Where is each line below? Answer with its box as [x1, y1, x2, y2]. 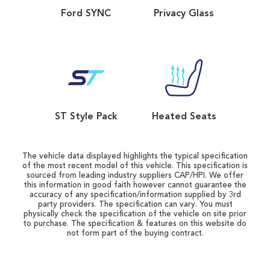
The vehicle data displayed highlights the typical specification [22, 152, 248, 161]
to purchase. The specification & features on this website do [24, 220, 246, 228]
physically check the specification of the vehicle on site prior [24, 210, 246, 219]
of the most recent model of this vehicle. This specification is [22, 162, 248, 171]
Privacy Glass [154, 9, 215, 19]
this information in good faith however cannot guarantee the [24, 181, 246, 190]
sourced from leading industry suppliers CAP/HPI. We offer [27, 172, 243, 180]
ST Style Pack [54, 112, 118, 122]
